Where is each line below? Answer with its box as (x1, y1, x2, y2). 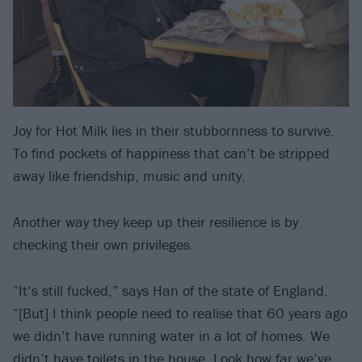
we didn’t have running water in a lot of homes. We (13, 326, 330, 345)
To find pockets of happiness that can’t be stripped (13, 144, 330, 163)
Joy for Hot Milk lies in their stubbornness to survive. (13, 121, 335, 141)
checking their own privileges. (13, 235, 194, 255)
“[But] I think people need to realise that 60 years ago (13, 303, 347, 322)
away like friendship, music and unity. (13, 166, 246, 186)
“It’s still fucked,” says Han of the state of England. (13, 280, 328, 300)
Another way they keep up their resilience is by (13, 213, 298, 232)
